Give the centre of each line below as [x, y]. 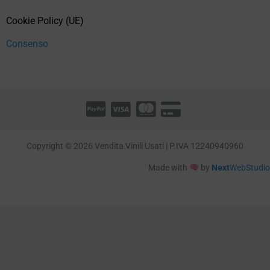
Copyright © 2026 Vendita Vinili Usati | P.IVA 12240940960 [135, 146]
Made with [169, 168]
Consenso [27, 44]
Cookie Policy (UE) [45, 21]
